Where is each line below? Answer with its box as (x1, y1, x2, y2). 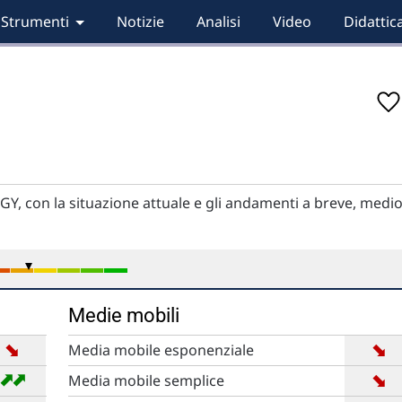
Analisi (196, 12, 240, 31)
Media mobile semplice (67, 371, 224, 390)
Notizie (116, 12, 164, 31)
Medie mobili (67, 304, 179, 327)
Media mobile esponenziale (67, 340, 254, 360)
